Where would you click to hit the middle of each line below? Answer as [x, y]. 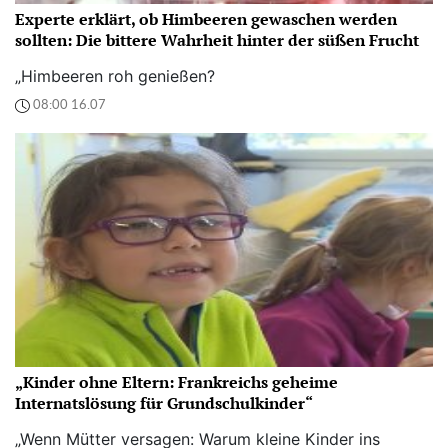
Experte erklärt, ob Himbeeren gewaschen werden [206, 18]
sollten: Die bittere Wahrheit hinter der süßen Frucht [217, 39]
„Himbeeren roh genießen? [115, 75]
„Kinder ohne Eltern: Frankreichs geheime [176, 382]
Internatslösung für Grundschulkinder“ [164, 403]
